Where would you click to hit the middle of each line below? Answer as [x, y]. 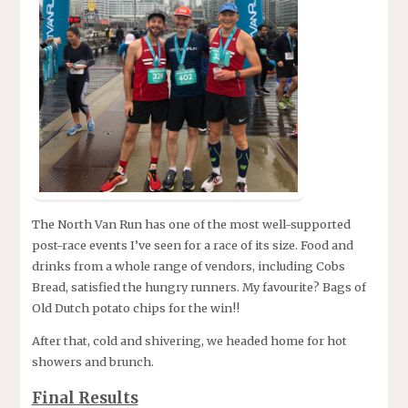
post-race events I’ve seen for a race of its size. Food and [192, 245]
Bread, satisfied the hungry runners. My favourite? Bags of [199, 287]
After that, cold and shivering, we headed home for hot [189, 341]
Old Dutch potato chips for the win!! [135, 308]
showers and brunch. [92, 362]
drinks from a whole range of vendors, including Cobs [188, 266]
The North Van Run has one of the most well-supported [191, 224]
